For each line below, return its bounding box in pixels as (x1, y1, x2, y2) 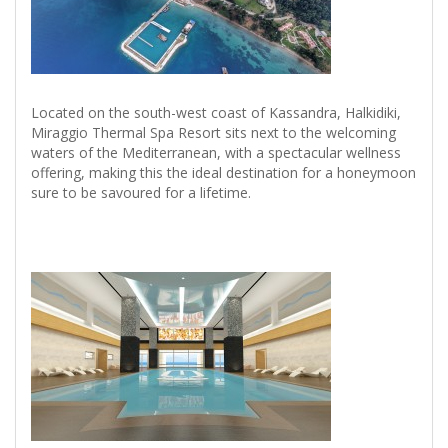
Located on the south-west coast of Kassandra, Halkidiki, (31, 103, 401, 123)
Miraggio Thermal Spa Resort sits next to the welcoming (31, 123, 396, 143)
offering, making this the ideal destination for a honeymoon (31, 163, 416, 183)
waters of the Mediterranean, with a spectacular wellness (31, 143, 401, 163)
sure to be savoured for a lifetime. (31, 183, 251, 203)
